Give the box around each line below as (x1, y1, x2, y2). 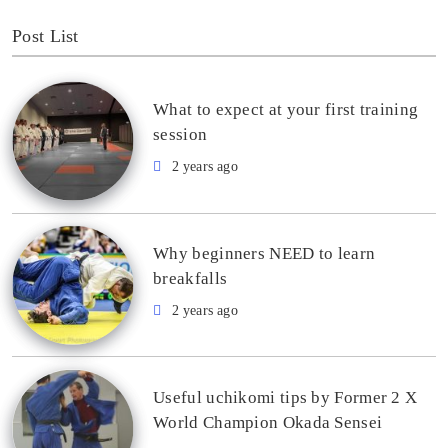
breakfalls (153, 268, 228, 288)
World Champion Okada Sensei (153, 412, 383, 432)
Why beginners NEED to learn (153, 243, 376, 263)
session (153, 125, 208, 145)
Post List (12, 25, 79, 46)
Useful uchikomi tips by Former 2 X (153, 387, 418, 407)
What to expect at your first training (153, 100, 419, 120)
